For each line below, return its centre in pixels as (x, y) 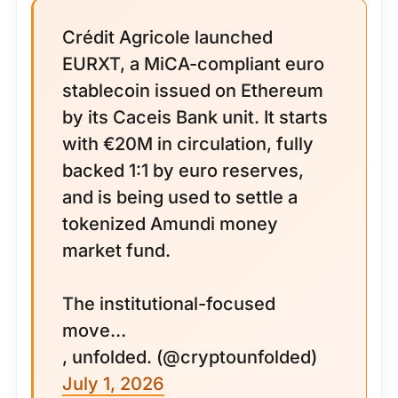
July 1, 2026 (113, 384)
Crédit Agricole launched (167, 37)
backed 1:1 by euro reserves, (183, 171)
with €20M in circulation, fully (188, 144)
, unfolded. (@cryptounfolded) (190, 357)
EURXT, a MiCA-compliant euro (193, 64)
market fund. (116, 251)
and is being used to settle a (180, 197)
